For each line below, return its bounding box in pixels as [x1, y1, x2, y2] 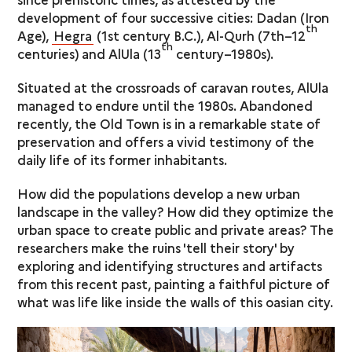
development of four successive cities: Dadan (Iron [17, 8, 330, 26]
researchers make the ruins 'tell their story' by [17, 238, 295, 256]
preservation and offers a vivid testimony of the [17, 132, 315, 150]
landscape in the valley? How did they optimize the [17, 202, 335, 220]
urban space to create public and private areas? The [17, 220, 335, 238]
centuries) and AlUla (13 [17, 44, 162, 62]
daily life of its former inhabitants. [17, 150, 228, 168]
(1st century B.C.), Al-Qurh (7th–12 [93, 26, 306, 44]
